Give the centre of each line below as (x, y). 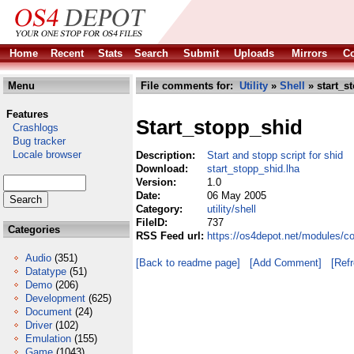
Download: (164, 169)
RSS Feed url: (171, 236)
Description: (167, 155)
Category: (161, 209)
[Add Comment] (286, 263)
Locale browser (42, 154)
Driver (39, 325)
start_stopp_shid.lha (253, 169)
